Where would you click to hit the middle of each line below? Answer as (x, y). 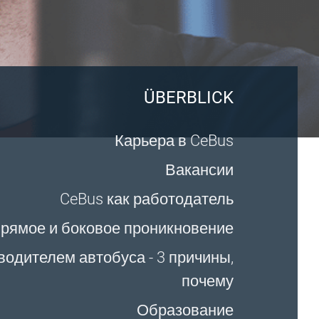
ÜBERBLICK (188, 98)
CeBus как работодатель (146, 199)
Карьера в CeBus (174, 141)
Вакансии (199, 170)
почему (207, 281)
